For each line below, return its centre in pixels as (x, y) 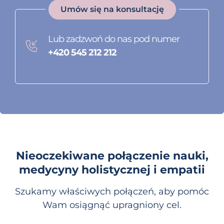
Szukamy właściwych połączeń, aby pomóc (112, 191)
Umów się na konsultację (112, 9)
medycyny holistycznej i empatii (112, 169)
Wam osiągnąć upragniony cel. (112, 205)
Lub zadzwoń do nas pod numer (114, 39)
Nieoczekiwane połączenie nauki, (112, 155)
